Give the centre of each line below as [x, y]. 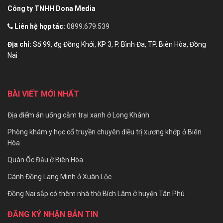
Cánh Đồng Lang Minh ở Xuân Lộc [59, 177]
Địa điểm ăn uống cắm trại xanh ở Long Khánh [78, 115]
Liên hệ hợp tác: [40, 27]
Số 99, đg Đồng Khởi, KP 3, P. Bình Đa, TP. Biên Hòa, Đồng [119, 45]
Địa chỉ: [19, 45]
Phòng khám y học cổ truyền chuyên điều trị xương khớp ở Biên [105, 132]
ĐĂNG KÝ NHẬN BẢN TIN [53, 215]
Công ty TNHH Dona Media [52, 9]
